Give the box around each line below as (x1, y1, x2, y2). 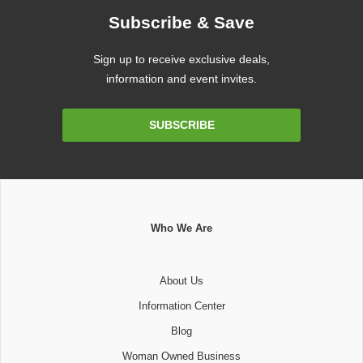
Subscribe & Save (109, 13, 254, 32)
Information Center (138, 300, 225, 313)
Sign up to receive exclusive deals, (93, 53, 270, 66)
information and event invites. (106, 72, 257, 86)
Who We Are (151, 222, 212, 235)
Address (62, 127, 105, 141)
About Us (160, 275, 203, 288)
